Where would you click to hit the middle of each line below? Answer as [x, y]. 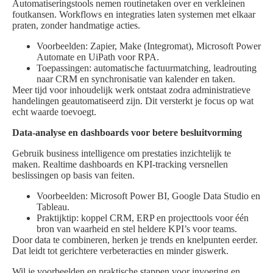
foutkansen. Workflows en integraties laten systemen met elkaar [134, 15]
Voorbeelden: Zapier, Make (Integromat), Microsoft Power [149, 46]
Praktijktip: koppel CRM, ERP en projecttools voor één [143, 218]
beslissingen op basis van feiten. [73, 175]
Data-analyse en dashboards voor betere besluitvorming [127, 133]
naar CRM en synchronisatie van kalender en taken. [136, 79]
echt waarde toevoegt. [54, 112]
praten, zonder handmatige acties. [76, 26]
